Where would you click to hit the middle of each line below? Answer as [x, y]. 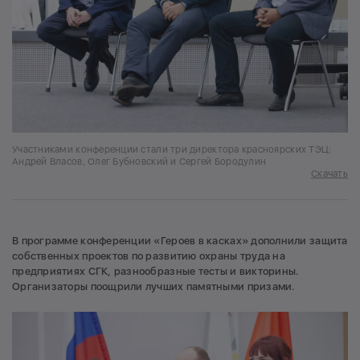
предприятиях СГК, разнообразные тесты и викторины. [155, 272]
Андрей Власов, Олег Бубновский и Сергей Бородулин [139, 162]
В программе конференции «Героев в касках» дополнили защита [180, 241]
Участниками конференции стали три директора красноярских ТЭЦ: [172, 150]
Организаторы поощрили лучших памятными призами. [153, 287]
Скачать [329, 174]
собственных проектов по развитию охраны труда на [149, 256]
